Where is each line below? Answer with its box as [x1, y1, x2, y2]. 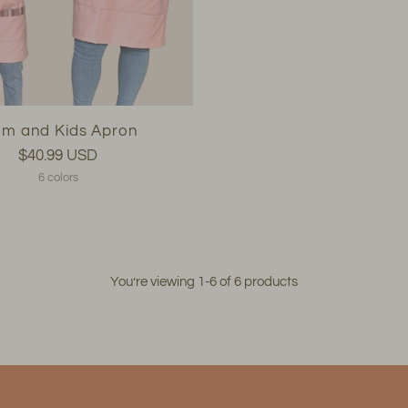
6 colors [37, 170, 78, 184]
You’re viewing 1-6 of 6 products [110, 274, 298, 289]
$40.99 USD [18, 147, 98, 164]
